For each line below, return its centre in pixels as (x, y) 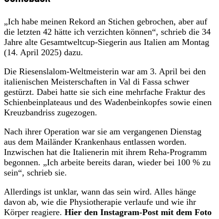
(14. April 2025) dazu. (44, 52)
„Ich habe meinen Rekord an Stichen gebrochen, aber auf (106, 21)
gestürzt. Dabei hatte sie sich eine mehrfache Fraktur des (105, 92)
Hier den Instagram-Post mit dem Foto (138, 212)
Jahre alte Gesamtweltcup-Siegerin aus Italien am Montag (107, 42)
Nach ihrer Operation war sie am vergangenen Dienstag (103, 131)
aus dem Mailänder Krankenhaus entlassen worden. (95, 142)
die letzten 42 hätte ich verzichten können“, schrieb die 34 (107, 32)
